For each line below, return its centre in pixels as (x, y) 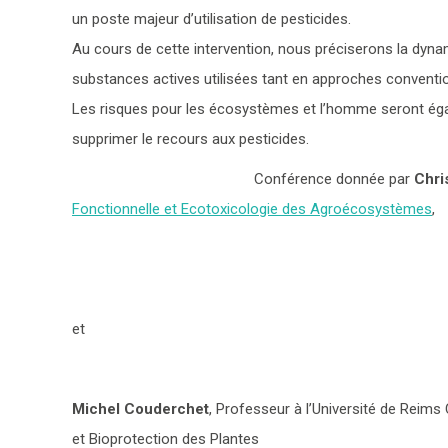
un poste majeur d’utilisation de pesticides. (211, 19)
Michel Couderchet (140, 409)
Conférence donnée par (334, 179)
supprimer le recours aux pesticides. (190, 139)
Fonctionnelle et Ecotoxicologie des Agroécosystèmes (252, 209)
